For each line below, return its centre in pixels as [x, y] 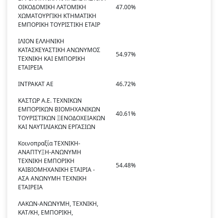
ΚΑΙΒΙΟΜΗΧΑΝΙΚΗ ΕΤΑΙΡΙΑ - [56, 170]
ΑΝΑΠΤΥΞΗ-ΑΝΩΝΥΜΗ [50, 152]
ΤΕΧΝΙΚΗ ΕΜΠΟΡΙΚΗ [46, 161]
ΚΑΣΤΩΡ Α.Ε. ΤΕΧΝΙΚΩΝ [50, 101]
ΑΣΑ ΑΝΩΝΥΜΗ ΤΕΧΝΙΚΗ [52, 179]
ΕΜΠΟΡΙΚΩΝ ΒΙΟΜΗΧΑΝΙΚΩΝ [59, 109]
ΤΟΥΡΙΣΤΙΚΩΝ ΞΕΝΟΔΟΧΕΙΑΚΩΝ [62, 118]
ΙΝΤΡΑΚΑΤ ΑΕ [36, 84]
